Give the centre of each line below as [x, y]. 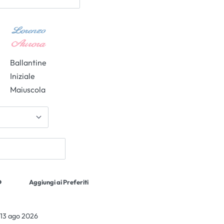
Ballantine [28, 63]
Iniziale [23, 76]
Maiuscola [28, 90]
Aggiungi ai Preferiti [59, 182]
